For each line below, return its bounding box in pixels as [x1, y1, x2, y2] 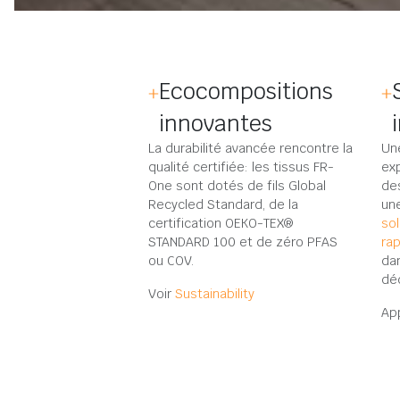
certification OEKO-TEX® [148, 215, 293, 231]
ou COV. [148, 253, 194, 269]
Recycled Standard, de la [148, 196, 298, 212]
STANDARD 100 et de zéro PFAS [148, 234, 337, 250]
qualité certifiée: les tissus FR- [148, 159, 334, 175]
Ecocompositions [159, 77, 333, 105]
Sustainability [175, 286, 254, 302]
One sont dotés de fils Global [148, 178, 326, 194]
